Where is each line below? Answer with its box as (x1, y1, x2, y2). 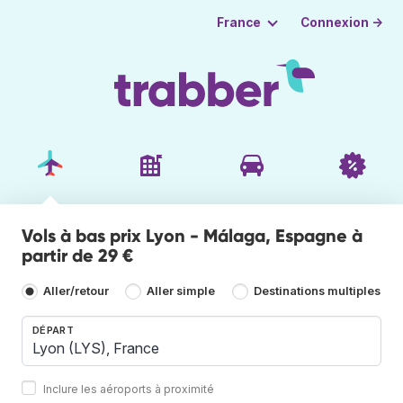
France (216, 15, 261, 30)
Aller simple (147, 284, 216, 299)
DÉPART (32, 323, 74, 336)
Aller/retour (43, 284, 109, 299)
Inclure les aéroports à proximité (43, 381, 214, 396)
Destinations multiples (253, 284, 381, 299)
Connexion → (300, 14, 384, 30)
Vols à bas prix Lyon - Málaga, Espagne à (22, 224, 363, 246)
